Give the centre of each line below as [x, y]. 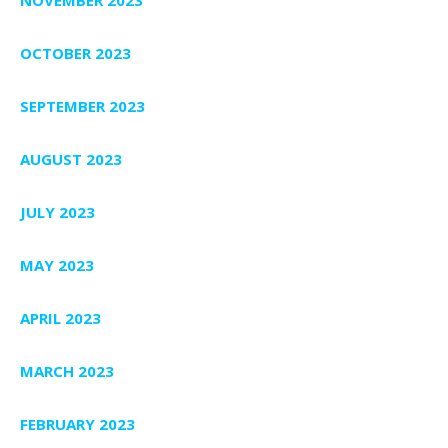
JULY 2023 [57, 212]
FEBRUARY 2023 [77, 424]
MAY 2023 [57, 265]
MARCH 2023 [67, 371]
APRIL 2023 [60, 318]
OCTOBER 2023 [75, 53]
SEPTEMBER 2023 [82, 106]
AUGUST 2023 [71, 159]
